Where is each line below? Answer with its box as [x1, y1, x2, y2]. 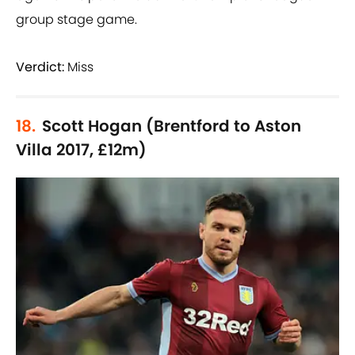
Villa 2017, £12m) [16, 139, 147, 162]
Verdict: [16, 58, 64, 77]
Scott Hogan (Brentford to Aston [42, 115, 301, 138]
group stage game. [16, 10, 137, 29]
